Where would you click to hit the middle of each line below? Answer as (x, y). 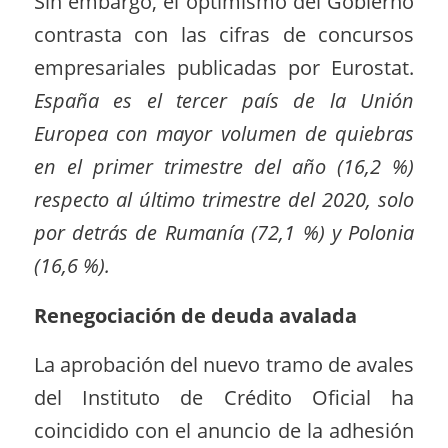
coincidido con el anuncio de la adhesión (224, 431)
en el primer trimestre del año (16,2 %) (224, 167)
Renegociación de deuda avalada (195, 315)
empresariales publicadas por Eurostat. (224, 68)
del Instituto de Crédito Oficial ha (224, 398)
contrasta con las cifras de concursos (224, 35)
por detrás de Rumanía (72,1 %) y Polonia (224, 233)
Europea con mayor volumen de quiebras (224, 134)
